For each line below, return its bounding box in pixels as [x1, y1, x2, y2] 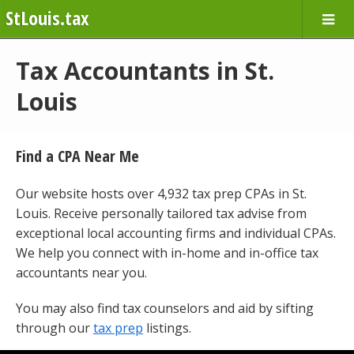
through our [16, 319, 93, 337]
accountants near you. [16, 264, 147, 281]
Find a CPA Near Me [16, 145, 139, 167]
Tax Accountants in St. [16, 55, 274, 87]
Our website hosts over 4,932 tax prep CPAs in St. [16, 185, 307, 202]
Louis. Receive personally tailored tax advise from [16, 205, 307, 222]
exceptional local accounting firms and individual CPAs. [16, 224, 336, 242]
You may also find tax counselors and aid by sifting [16, 299, 314, 317]
